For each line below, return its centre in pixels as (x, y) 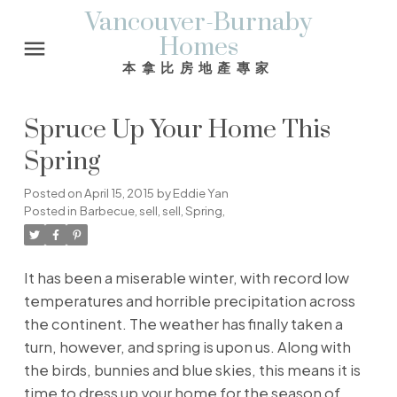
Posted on (54, 193)
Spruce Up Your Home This (177, 131)
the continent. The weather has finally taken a (183, 324)
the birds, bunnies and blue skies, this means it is (192, 370)
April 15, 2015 (119, 193)
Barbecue (107, 211)
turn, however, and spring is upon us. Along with (187, 347)
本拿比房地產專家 (198, 67)
